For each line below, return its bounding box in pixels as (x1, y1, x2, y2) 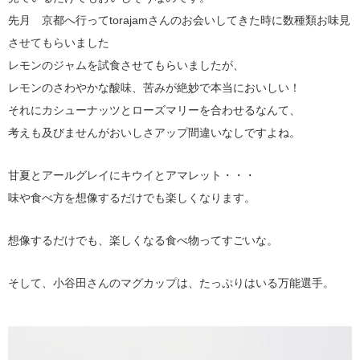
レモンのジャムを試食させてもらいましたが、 (8, 58, 244, 72)
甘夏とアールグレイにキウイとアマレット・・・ (8, 168, 256, 182)
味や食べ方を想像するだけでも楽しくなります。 (8, 190, 256, 204)
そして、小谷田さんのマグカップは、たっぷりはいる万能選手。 (8, 276, 334, 289)
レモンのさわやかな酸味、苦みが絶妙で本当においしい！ (8, 80, 301, 94)
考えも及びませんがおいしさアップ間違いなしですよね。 (8, 125, 301, 139)
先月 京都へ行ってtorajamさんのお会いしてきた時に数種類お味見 (8, 13, 350, 27)
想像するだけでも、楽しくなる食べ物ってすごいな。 (8, 233, 278, 247)
